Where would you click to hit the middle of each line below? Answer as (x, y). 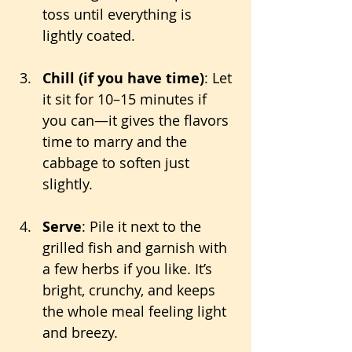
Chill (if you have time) (123, 79)
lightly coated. (89, 36)
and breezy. (80, 333)
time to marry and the (117, 142)
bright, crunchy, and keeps (131, 290)
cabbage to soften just (118, 163)
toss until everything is (119, 15)
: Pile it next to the (143, 227)
